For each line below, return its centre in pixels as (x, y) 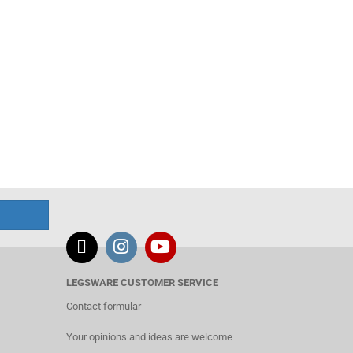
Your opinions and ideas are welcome (149, 337)
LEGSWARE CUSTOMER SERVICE (142, 282)
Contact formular (103, 306)
